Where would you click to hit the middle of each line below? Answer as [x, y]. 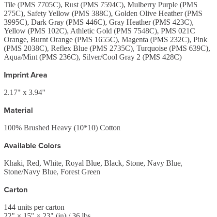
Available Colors [32, 145]
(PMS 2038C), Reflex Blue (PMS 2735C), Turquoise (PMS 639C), [107, 48]
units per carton [40, 207]
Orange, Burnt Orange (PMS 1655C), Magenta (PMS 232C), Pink [106, 39]
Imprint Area [26, 75]
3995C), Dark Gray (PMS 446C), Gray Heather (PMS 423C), [99, 22]
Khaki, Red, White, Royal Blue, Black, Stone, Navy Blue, [93, 163]
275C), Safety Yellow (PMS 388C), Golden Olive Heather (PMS [103, 13]
